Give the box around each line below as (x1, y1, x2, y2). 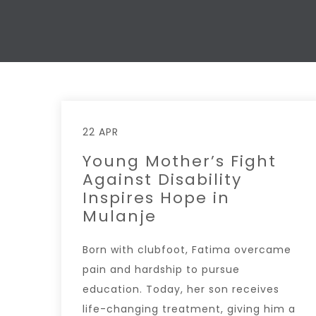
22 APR (83, 124, 119, 139)
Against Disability (83, 168, 242, 190)
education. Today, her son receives (83, 281, 279, 296)
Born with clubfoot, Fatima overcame (83, 242, 291, 257)
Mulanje (83, 205, 157, 227)
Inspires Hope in (83, 186, 230, 209)
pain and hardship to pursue (83, 262, 240, 276)
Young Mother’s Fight (83, 150, 276, 172)
